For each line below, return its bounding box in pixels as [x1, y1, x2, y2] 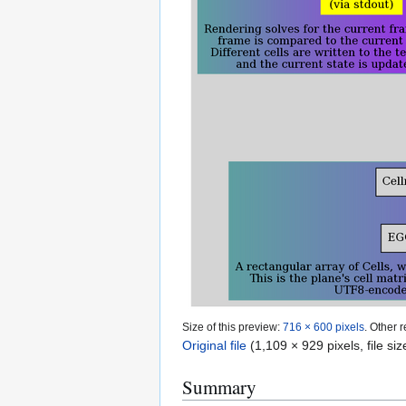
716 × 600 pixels [283, 321, 364, 333]
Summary [182, 374, 256, 401]
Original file [182, 338, 246, 353]
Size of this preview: [182, 321, 283, 333]
